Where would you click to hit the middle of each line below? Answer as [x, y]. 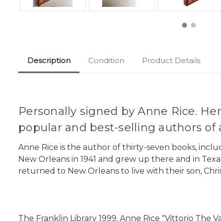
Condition [106, 61]
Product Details [171, 61]
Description [49, 61]
